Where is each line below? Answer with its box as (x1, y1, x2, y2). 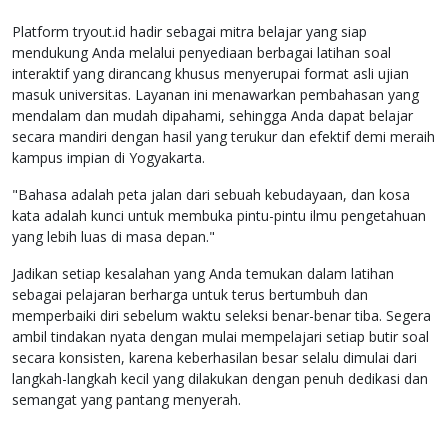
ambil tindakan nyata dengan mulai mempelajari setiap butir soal (12, 327, 429, 347)
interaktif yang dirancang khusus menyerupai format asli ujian (12, 64, 409, 84)
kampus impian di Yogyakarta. (12, 148, 205, 168)
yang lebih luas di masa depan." (12, 227, 215, 247)
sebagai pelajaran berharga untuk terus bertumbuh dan (12, 285, 368, 305)
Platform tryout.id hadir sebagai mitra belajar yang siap (12, 22, 367, 42)
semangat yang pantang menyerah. (12, 390, 241, 410)
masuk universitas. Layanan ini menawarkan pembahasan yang (12, 85, 419, 105)
